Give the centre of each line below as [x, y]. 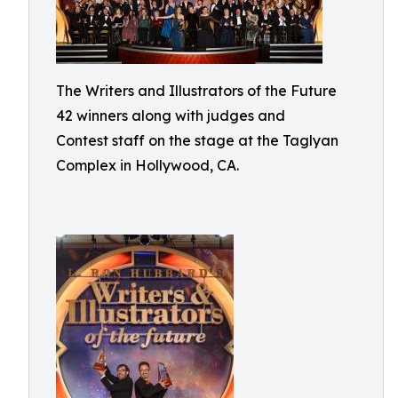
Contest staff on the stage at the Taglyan [197, 140]
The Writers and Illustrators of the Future [196, 91]
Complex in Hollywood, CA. [147, 165]
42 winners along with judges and [171, 115]
